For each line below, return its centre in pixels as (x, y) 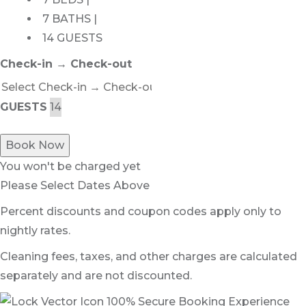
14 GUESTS (72, 38)
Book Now (35, 145)
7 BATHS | (70, 18)
